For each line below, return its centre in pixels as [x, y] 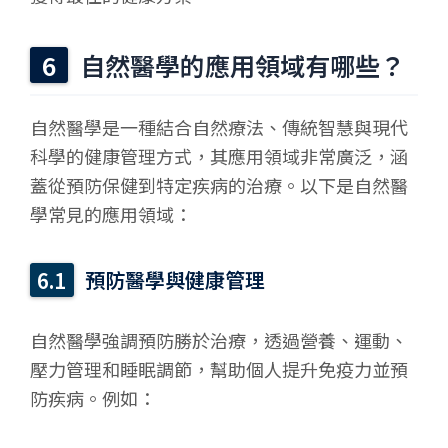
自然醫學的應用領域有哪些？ [243, 65]
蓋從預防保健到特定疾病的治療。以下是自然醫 [219, 185]
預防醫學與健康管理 [175, 280]
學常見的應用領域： [111, 214]
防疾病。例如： [93, 398]
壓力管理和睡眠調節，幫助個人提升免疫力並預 [219, 369]
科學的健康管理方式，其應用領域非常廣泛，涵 [219, 156]
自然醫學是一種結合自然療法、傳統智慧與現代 [219, 127]
